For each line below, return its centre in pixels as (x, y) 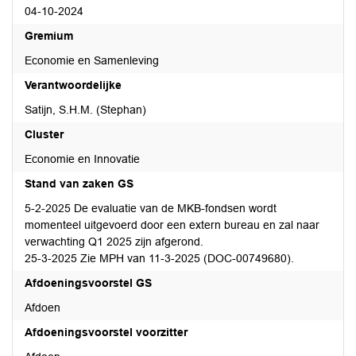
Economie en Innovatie (82, 159)
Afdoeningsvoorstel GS (88, 283)
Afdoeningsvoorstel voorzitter (106, 332)
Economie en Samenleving (92, 60)
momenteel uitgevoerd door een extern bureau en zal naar (172, 225)
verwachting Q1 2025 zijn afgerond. (114, 242)
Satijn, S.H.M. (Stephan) (85, 110)
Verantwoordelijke (73, 85)
